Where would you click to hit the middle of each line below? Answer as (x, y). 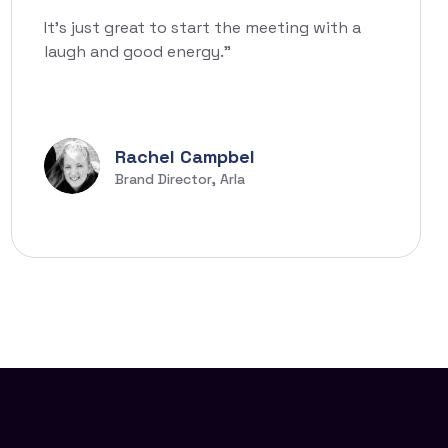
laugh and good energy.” (139, 52)
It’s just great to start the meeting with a (202, 28)
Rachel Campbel (185, 157)
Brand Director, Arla (180, 179)
